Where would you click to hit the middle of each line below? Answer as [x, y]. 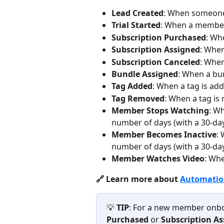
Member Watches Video [158, 159]
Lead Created [137, 13]
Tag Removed [138, 98]
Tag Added [132, 86]
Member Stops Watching [160, 111]
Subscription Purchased [159, 37]
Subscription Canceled [156, 62]
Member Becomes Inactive [164, 135]
